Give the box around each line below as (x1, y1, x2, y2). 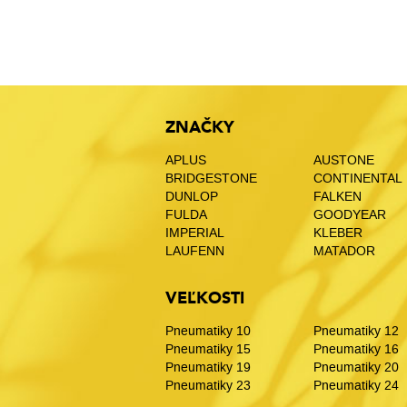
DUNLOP (165, 188, 218, 205)
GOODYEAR (313, 206, 386, 223)
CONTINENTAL (313, 170, 402, 187)
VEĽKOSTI (165, 287, 244, 310)
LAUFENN (165, 243, 224, 260)
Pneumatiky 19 (165, 359, 251, 376)
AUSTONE (313, 152, 374, 169)
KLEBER (313, 224, 362, 242)
